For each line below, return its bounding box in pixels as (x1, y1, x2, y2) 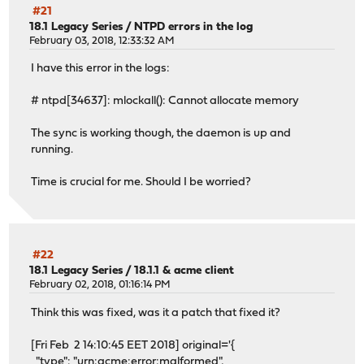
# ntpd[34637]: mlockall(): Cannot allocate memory (31, 95, 300, 108)
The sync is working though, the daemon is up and (31, 128, 292, 141)
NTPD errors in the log (134, 20, 253, 33)
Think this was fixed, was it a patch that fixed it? (31, 306, 281, 319)
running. (31, 144, 74, 157)
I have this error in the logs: (31, 63, 171, 76)
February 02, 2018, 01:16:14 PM (29, 279, 171, 291)
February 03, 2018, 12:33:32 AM (29, 35, 175, 46)
